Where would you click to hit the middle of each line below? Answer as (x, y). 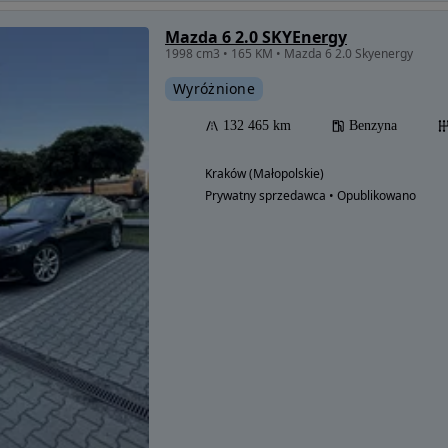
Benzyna (373, 125)
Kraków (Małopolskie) (264, 173)
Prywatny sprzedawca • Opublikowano (310, 195)
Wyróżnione (214, 88)
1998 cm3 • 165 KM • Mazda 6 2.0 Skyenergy (289, 53)
